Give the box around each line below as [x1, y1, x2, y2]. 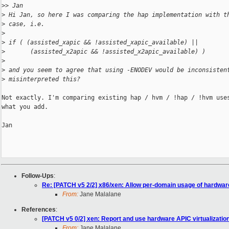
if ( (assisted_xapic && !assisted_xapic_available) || [5, 39, 198, 47]
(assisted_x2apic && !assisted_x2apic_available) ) [5, 48, 205, 56]
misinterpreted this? [5, 76, 80, 83]
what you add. [2, 103, 48, 111]
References [21, 206, 56, 214]
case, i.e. [5, 20, 44, 28]
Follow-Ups [21, 172, 54, 180]
